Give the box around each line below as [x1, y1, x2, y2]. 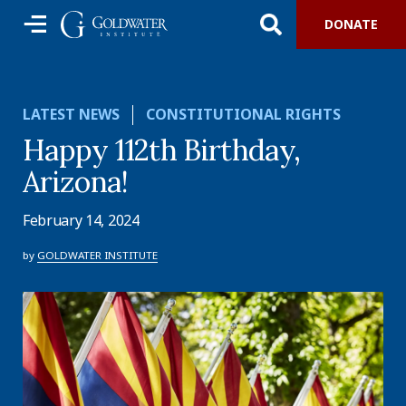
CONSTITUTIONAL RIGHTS [146, 104, 342, 124]
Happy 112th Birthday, [23, 131, 301, 169]
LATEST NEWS [23, 104, 120, 124]
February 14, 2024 [23, 210, 140, 231]
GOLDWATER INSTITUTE [37, 248, 158, 263]
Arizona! [23, 163, 128, 200]
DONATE [324, 15, 378, 33]
